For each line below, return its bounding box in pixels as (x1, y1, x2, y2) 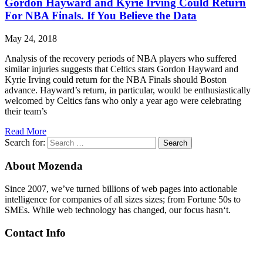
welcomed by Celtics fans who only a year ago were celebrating (5, 95, 241, 106)
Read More (5, 126, 46, 136)
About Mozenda (5, 160, 83, 173)
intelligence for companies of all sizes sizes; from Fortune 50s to (5, 194, 241, 205)
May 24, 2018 (5, 33, 57, 43)
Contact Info (5, 226, 66, 239)
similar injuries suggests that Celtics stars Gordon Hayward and (5, 63, 238, 74)
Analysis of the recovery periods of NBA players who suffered (5, 53, 237, 63)
